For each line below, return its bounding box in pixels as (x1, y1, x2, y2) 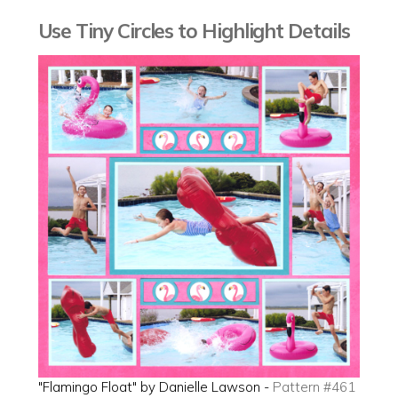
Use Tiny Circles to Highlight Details (37, 18, 350, 44)
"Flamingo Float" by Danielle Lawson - (37, 378, 273, 395)
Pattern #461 (272, 378, 355, 395)
